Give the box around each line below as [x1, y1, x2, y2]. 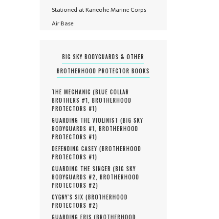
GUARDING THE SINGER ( [52, 165, 115, 173]
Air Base [52, 19, 73, 29]
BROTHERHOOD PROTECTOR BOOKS [57, 67, 150, 75]
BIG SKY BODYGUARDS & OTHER [62, 53, 144, 61]
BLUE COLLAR [95, 88, 129, 96]
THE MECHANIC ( [52, 88, 95, 96]
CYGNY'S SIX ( [52, 193, 88, 201]
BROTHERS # [52, 96, 86, 105]
